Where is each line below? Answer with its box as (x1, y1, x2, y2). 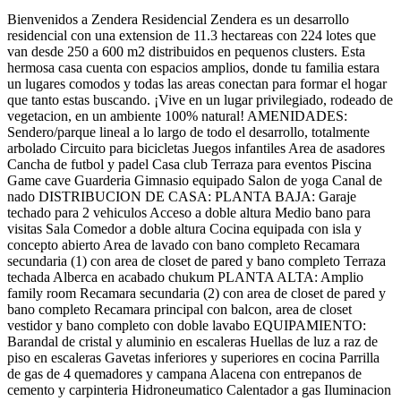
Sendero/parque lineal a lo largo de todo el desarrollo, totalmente (7, 124, 370, 140)
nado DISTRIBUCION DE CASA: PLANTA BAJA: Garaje (7, 188, 356, 204)
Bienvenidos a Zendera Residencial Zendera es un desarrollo (7, 11, 349, 27)
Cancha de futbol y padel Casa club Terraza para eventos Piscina (7, 156, 371, 172)
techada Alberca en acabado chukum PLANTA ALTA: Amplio (7, 269, 363, 285)
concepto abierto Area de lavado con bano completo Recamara (7, 236, 360, 252)
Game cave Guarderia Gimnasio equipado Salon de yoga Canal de (7, 172, 382, 188)
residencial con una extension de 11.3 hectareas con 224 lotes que (7, 27, 376, 43)
